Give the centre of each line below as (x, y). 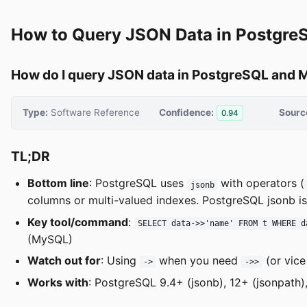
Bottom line (58, 183)
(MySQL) (50, 239)
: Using (120, 261)
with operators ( (261, 183)
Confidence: (186, 112)
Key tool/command (78, 222)
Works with (58, 282)
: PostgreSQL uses (138, 183)
